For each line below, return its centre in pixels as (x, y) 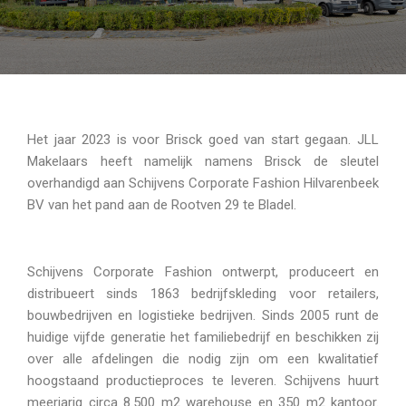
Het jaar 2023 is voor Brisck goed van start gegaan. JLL (203, 140)
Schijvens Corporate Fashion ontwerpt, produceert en (203, 272)
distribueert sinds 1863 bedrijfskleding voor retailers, (203, 294)
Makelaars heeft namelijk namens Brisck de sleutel (203, 161)
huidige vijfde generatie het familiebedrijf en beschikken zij (203, 337)
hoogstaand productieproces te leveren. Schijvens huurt (203, 381)
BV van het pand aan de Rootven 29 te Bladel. (162, 205)
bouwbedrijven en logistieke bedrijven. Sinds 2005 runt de (203, 315)
